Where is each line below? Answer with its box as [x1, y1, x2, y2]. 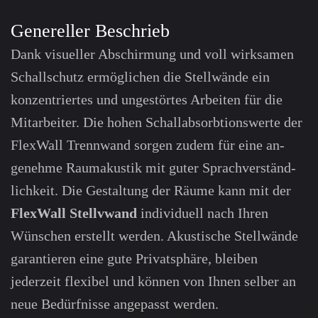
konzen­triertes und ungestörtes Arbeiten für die [11, 92, 283, 108]
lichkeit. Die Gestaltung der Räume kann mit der [11, 182, 291, 199]
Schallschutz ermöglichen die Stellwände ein [11, 69, 270, 85]
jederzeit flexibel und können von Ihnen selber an [11, 273, 296, 290]
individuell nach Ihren [137, 205, 268, 221]
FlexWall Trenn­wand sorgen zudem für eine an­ [11, 137, 285, 153]
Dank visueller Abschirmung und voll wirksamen [11, 46, 294, 62]
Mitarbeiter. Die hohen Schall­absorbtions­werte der [11, 114, 302, 131]
